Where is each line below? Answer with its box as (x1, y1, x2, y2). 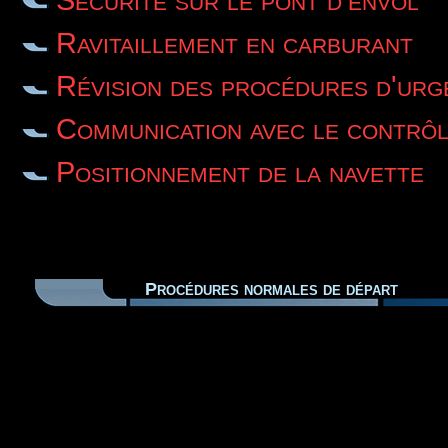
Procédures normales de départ (144, 278, 398, 299)
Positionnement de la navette (55, 154, 424, 188)
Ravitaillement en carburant (55, 25, 413, 59)
